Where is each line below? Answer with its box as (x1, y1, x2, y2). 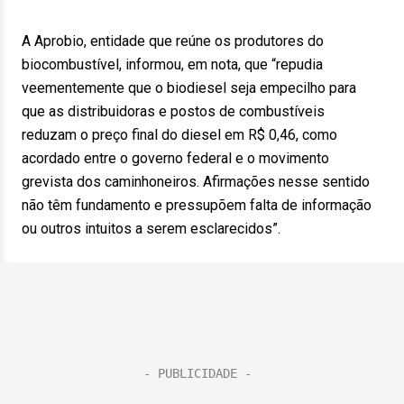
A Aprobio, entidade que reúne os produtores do (22, 32, 324, 50)
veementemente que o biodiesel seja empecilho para (22, 79, 356, 96)
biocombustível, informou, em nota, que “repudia (22, 56, 323, 73)
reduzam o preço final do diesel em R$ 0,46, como (22, 126, 337, 143)
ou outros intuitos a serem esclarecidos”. (22, 220, 280, 237)
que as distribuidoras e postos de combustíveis (22, 103, 325, 120)
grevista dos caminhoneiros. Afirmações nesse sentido (22, 173, 370, 190)
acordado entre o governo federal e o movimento (22, 150, 329, 167)
